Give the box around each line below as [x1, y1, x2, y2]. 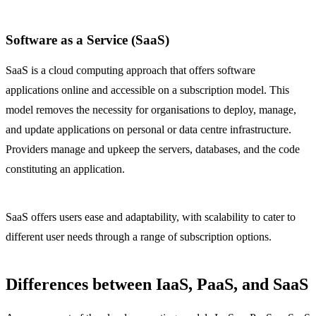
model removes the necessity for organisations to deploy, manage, [6, 104, 296, 116]
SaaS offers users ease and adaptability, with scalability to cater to [6, 211, 296, 224]
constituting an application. [6, 163, 125, 176]
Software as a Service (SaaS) [6, 32, 169, 47]
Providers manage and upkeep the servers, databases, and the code [6, 143, 300, 156]
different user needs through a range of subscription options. [6, 231, 272, 243]
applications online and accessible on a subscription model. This [6, 84, 289, 97]
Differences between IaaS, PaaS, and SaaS [6, 275, 308, 294]
